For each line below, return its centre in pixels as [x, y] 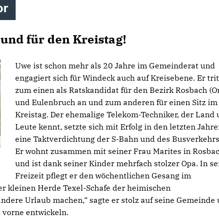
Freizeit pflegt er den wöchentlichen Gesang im [103, 175]
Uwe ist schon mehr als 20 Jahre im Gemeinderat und [115, 66]
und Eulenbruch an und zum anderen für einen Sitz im [116, 102]
